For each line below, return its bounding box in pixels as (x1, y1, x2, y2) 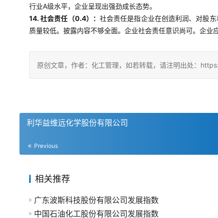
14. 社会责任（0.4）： (29, 14, 100, 22)
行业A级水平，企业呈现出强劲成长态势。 (29, 2, 156, 10)
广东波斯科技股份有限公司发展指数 (34, 195, 159, 205)
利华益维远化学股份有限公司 (27, 118, 128, 127)
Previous (33, 142, 58, 149)
